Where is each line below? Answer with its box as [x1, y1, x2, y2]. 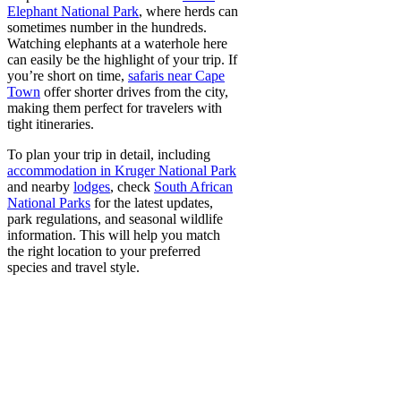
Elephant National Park [7, 4, 139, 20]
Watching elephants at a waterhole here [7, 36, 227, 52]
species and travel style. [7, 260, 140, 276]
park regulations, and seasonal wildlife [7, 211, 223, 227]
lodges [73, 179, 110, 195]
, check [110, 179, 154, 195]
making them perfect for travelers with [7, 100, 222, 116]
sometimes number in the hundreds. [7, 20, 207, 36]
